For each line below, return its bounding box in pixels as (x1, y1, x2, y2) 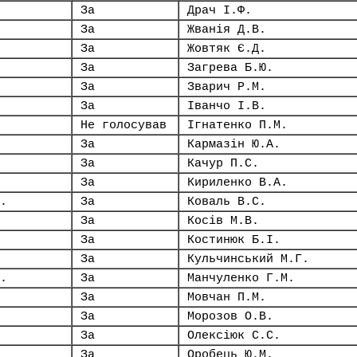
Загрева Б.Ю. (187, 61, 273, 74)
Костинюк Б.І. (187, 233, 280, 246)
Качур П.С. (187, 157, 259, 170)
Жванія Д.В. (187, 23, 266, 36)
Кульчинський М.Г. (187, 253, 309, 265)
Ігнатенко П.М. (187, 119, 288, 131)
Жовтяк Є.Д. (187, 42, 266, 55)
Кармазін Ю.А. (187, 138, 280, 151)
